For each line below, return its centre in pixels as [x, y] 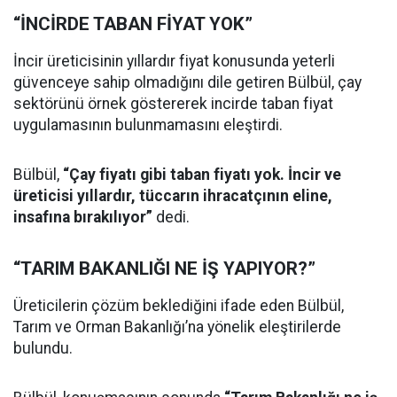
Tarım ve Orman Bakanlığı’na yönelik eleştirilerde [177, 327]
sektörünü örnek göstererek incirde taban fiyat [173, 103]
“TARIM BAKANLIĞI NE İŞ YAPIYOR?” [164, 268]
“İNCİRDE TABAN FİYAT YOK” [133, 23]
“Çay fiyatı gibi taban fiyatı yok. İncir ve [202, 174]
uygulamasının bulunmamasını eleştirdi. [148, 125]
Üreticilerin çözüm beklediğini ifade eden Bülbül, [179, 305]
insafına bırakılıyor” [83, 217]
